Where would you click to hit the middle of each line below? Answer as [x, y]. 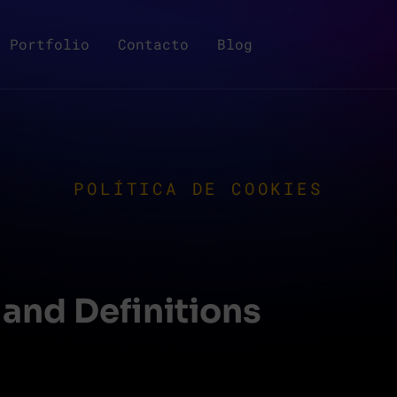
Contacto [153, 44]
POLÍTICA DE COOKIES [198, 188]
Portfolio [50, 44]
